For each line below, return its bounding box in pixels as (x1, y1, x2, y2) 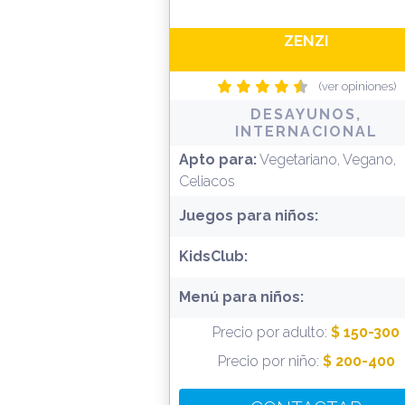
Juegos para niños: (179, 207, 318, 225)
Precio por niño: (217, 353, 323, 371)
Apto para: (179, 151, 257, 169)
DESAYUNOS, (250, 106, 362, 124)
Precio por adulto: (212, 324, 331, 342)
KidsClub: (179, 248, 248, 266)
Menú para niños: (179, 288, 304, 306)
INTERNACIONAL (234, 123, 378, 141)
